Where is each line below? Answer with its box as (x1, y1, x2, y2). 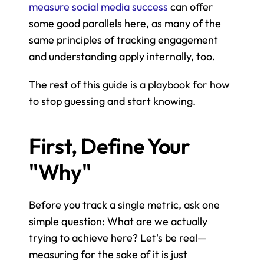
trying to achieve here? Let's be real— (29, 230, 206, 245)
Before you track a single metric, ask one (29, 197, 220, 212)
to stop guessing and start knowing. (29, 94, 196, 108)
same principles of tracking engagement (29, 32, 218, 47)
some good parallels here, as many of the (29, 16, 221, 30)
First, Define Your (29, 132, 190, 159)
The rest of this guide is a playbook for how (29, 77, 230, 91)
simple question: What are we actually (29, 214, 207, 228)
